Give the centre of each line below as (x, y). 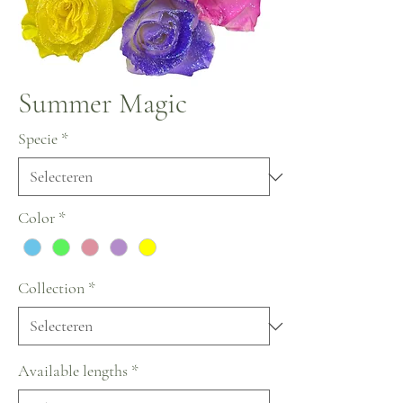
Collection (51, 288)
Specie (38, 139)
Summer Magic (103, 103)
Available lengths (73, 371)
